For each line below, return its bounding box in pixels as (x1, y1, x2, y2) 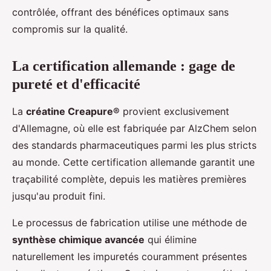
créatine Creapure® (26, 105, 120, 118)
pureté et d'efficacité (12, 76, 140, 93)
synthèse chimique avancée (12, 233, 145, 246)
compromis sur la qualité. (12, 23, 128, 36)
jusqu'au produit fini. (12, 190, 105, 203)
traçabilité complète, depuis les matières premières (12, 173, 246, 186)
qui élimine (145, 233, 197, 246)
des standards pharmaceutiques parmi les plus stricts (12, 139, 256, 152)
